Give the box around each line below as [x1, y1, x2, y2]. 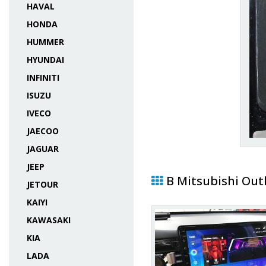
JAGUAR [27, 143, 59, 154]
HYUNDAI [27, 54, 64, 65]
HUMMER [27, 36, 64, 47]
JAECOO [27, 125, 59, 137]
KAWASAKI [27, 214, 71, 226]
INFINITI [27, 72, 59, 83]
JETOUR [27, 179, 58, 190]
